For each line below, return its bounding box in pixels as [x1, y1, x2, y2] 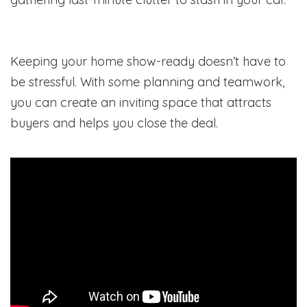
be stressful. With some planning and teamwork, [10, 74, 284, 90]
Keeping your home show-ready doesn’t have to [10, 53, 286, 70]
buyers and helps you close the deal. [10, 115, 218, 132]
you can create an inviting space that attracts [10, 95, 271, 111]
